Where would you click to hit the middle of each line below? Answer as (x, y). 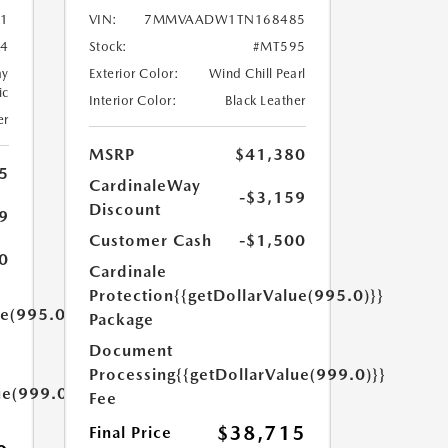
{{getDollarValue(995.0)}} (278, 295)
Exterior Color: (133, 73)
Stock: (108, 46)
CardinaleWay (144, 185)
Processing (132, 374)
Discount (124, 209)
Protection (131, 295)
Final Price (130, 432)
